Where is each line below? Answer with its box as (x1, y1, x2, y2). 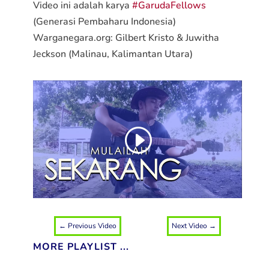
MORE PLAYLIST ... (32, 240, 129, 254)
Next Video (172, 221, 208, 231)
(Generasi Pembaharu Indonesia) (32, 15, 176, 28)
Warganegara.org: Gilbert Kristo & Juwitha (32, 31, 219, 44)
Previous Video (67, 221, 116, 231)
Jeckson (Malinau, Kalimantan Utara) (32, 47, 193, 61)
